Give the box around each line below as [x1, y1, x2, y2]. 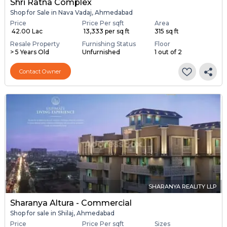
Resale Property [10, 40, 60, 48]
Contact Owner [19, 67, 62, 75]
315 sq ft [154, 27, 179, 35]
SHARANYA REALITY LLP [148, 182, 217, 190]
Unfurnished [82, 48, 121, 56]
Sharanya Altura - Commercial [10, 198, 132, 208]
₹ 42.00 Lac [10, 27, 43, 35]
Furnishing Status [82, 40, 136, 48]
